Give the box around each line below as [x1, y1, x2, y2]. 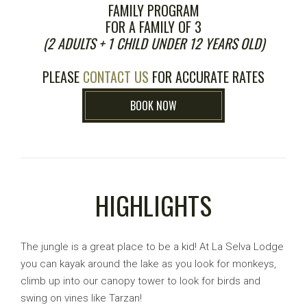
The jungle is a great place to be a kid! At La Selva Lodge [21, 241, 284, 253]
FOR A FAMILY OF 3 [106, 16, 201, 37]
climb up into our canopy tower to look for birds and [21, 275, 260, 287]
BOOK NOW [130, 97, 177, 114]
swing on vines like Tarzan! [21, 292, 142, 304]
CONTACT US [83, 66, 149, 87]
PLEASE [42, 66, 83, 87]
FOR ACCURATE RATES [149, 66, 265, 87]
